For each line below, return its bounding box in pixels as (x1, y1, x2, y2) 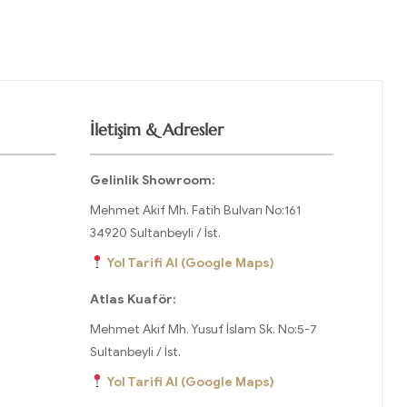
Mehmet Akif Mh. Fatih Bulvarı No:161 (89, 203, 301, 219)
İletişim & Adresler (89, 119, 223, 141)
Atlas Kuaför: (89, 292, 176, 308)
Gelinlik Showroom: (89, 173, 215, 189)
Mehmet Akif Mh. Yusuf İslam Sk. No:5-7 (89, 322, 317, 338)
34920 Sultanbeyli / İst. (89, 225, 221, 242)
